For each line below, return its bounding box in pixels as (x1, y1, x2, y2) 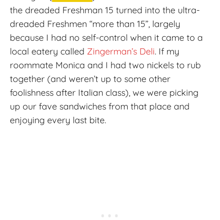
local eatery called (10, 45, 87, 57)
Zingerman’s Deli (87, 45, 155, 57)
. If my (155, 45, 179, 57)
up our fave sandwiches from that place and (10, 100, 190, 112)
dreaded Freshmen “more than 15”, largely (10, 18, 180, 29)
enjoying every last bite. (10, 114, 106, 126)
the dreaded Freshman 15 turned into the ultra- (10, 4, 200, 16)
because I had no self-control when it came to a (10, 31, 203, 43)
